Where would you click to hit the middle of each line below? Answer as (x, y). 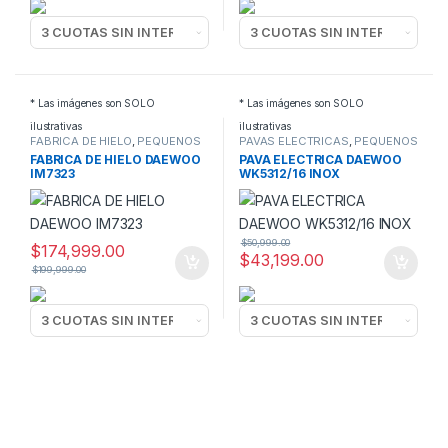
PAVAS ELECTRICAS (293, 140)
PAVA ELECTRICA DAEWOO (320, 159)
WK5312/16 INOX (289, 173)
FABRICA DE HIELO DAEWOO (115, 159)
